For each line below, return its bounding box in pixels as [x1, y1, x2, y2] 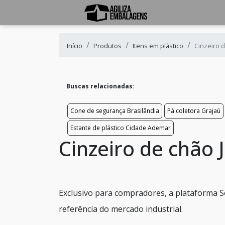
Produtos [93, 41, 122, 50]
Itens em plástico [133, 41, 183, 50]
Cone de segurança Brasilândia [70, 106, 159, 115]
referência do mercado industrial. [59, 203, 183, 214]
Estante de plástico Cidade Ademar [70, 124, 171, 132]
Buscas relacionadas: [66, 82, 135, 90]
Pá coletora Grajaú [167, 106, 220, 115]
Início [67, 41, 82, 50]
